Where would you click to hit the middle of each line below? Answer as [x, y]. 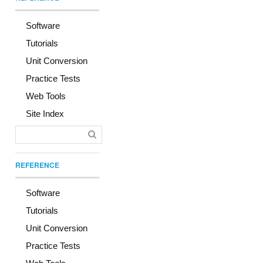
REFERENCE [37, 165]
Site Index [45, 114]
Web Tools [46, 96]
